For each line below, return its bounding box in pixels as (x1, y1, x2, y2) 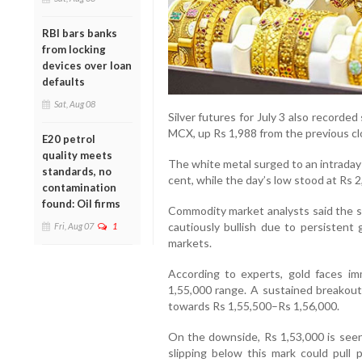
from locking (42, 42, 106, 56)
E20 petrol (42, 132, 95, 145)
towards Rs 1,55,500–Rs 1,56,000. (167, 298, 339, 313)
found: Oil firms (42, 196, 120, 210)
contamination (42, 180, 116, 194)
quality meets (42, 148, 112, 162)
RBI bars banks (42, 26, 117, 40)
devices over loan (42, 58, 132, 72)
